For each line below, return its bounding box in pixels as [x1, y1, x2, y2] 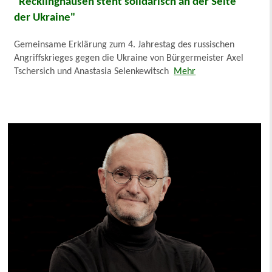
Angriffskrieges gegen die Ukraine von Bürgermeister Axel [14, 53, 244, 64]
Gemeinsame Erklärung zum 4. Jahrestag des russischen [14, 40, 235, 50]
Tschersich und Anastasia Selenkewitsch [14, 67, 174, 77]
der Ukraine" [14, 12, 76, 24]
